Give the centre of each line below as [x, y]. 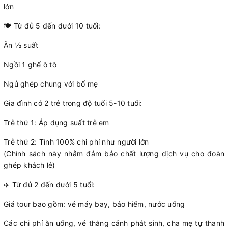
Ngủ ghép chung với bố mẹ [51, 83]
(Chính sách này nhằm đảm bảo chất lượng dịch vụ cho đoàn [114, 153]
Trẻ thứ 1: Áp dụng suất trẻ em [56, 122]
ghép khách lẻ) [30, 165]
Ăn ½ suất [21, 45]
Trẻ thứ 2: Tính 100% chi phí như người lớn [76, 141]
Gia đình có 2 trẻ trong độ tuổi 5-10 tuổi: [73, 103]
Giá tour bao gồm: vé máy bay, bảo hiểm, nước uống [94, 204]
